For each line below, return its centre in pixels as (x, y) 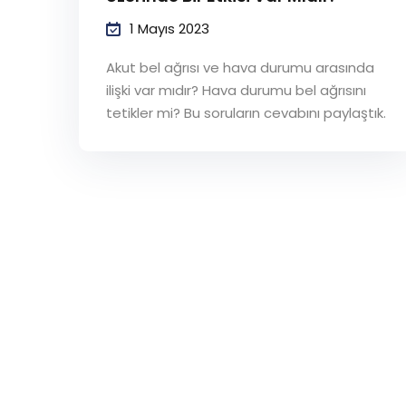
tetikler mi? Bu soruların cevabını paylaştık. (246, 113)
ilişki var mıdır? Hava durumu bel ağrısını (236, 91)
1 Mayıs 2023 (169, 29)
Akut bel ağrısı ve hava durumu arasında (240, 68)
